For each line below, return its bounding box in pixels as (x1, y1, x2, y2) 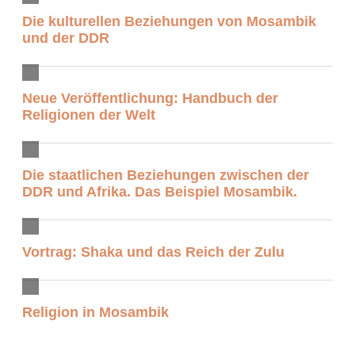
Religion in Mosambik (22, 304, 169, 321)
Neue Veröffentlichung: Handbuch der (22, 90, 278, 106)
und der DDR (22, 29, 109, 46)
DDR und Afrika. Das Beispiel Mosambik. (22, 183, 297, 200)
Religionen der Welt (22, 106, 155, 123)
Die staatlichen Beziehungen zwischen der (22, 166, 309, 183)
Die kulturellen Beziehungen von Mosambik (22, 13, 316, 29)
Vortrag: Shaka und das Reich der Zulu (22, 243, 284, 260)
